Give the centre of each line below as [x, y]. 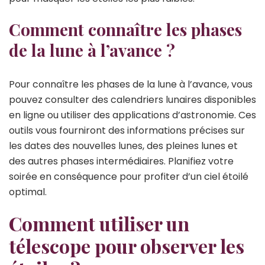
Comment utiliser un [99, 223]
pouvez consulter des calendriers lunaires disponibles [132, 99]
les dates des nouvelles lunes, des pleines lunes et [123, 146]
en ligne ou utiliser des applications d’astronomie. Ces [132, 115]
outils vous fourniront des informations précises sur [127, 130]
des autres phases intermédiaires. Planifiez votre [121, 161]
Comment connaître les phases [125, 29]
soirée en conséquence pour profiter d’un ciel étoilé [129, 176]
